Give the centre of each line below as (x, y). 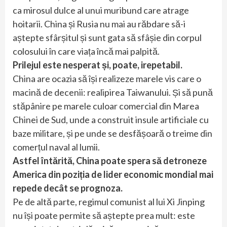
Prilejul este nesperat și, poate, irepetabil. (98, 65)
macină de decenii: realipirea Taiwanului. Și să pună (113, 92)
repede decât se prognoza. (68, 188)
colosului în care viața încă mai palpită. (86, 51)
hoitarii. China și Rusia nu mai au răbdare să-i (99, 24)
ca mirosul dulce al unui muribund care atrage (101, 10)
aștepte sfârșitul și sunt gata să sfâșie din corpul (107, 37)
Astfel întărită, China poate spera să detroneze (110, 160)
